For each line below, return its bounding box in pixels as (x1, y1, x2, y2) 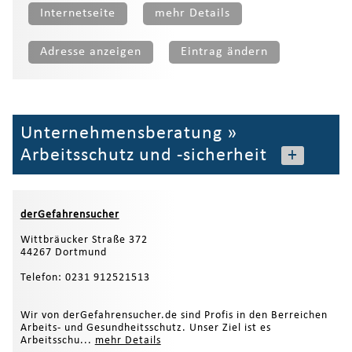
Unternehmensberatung (20, 124, 222, 144)
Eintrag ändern (180, 45, 268, 58)
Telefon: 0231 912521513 (20, 272, 150, 284)
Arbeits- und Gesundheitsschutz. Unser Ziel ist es (20, 322, 271, 335)
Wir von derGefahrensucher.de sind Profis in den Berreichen (20, 310, 328, 322)
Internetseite (39, 6, 115, 20)
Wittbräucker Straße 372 (20, 234, 148, 247)
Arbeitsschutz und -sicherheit (20, 146, 267, 166)
